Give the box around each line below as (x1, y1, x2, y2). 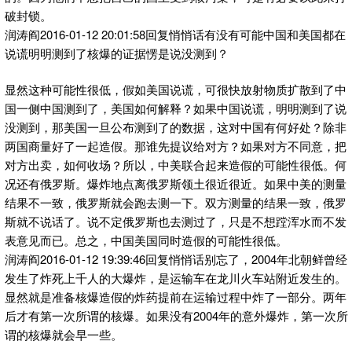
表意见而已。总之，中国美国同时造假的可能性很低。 (5, 232, 288, 249)
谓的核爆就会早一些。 (5, 326, 123, 343)
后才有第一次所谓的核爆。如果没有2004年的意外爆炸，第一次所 (5, 307, 348, 324)
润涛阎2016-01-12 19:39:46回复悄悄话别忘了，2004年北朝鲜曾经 (5, 251, 347, 268)
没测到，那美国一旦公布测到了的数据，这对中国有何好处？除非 (5, 119, 346, 136)
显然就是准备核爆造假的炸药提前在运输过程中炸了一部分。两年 (5, 288, 346, 306)
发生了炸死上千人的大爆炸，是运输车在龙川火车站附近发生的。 (5, 269, 346, 287)
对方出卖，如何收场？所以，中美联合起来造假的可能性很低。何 (5, 156, 346, 174)
